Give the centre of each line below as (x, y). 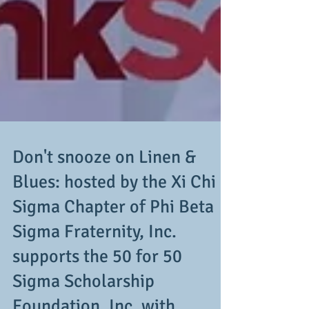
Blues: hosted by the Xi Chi (114, 237)
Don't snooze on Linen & (104, 212)
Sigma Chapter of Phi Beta (113, 262)
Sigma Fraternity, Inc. (94, 287)
